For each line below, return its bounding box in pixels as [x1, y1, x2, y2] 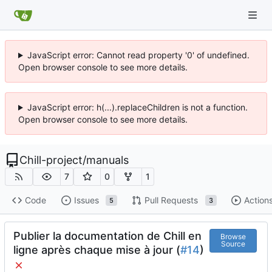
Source [220, 239, 245, 249]
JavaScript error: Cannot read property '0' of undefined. [27, 50, 250, 60]
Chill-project [19, 154, 83, 166]
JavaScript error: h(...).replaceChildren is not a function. [27, 102, 248, 112]
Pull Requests [144, 195, 198, 206]
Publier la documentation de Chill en [13, 229, 202, 242]
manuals [86, 154, 129, 166]
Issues [73, 195, 99, 206]
